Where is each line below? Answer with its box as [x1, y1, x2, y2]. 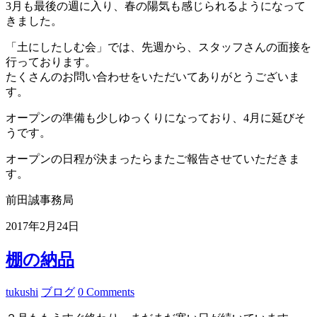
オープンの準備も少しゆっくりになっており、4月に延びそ [6, 111, 306, 124]
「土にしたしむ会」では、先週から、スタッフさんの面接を [6, 40, 311, 53]
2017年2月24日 [6, 219, 79, 232]
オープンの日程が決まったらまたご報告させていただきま [6, 152, 300, 165]
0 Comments [78, 285, 134, 298]
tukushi [6, 285, 38, 298]
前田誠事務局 [6, 193, 74, 206]
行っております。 [6, 55, 96, 68]
